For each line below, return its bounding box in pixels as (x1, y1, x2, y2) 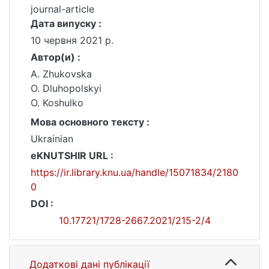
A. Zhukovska (31, 68, 92, 80)
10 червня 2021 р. (31, 34, 113, 46)
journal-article (31, 3, 94, 15)
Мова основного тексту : (31, 116, 150, 128)
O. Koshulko (31, 97, 83, 109)
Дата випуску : (31, 17, 101, 29)
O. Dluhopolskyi (31, 82, 101, 94)
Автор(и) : (31, 51, 80, 63)
